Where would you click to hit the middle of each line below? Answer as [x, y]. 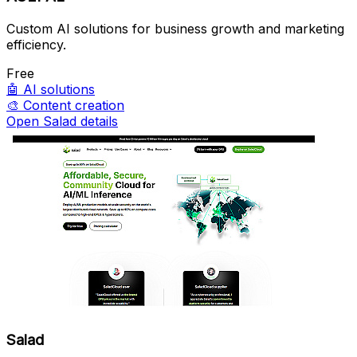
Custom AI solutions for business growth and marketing [175, 29]
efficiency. [36, 45]
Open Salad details [62, 122]
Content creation [74, 106]
